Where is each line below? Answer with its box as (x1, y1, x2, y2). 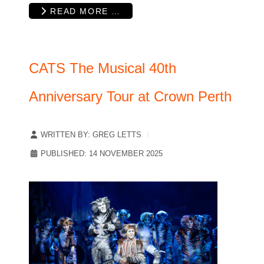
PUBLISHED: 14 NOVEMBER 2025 (41, 149, 163, 159)
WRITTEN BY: (38, 130, 93, 140)
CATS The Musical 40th (29, 60, 176, 77)
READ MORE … (47, 6, 121, 16)
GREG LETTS (93, 130, 141, 140)
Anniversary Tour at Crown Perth (29, 88, 232, 105)
